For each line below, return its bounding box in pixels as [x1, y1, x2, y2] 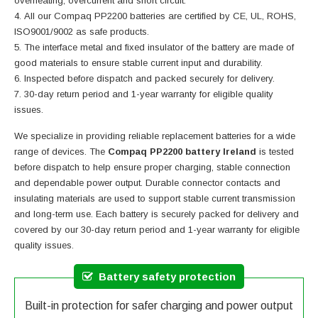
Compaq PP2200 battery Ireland [108, 146, 259, 158]
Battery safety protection [99, 270, 236, 283]
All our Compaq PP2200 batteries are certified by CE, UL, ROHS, [24, 11, 296, 22]
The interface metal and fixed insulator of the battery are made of [24, 42, 294, 53]
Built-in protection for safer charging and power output [25, 300, 293, 312]
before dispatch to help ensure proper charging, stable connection [14, 162, 290, 173]
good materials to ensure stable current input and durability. [14, 57, 263, 69]
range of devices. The [14, 146, 108, 158]
